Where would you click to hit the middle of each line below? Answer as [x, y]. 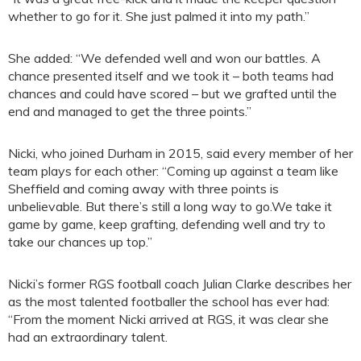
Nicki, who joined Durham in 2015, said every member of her [180, 153]
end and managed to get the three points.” [130, 111]
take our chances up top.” [80, 241]
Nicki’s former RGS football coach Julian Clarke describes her [180, 283]
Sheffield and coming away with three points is [143, 188]
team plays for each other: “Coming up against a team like [173, 170]
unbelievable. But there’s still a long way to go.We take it [170, 206]
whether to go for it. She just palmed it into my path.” [159, 16]
